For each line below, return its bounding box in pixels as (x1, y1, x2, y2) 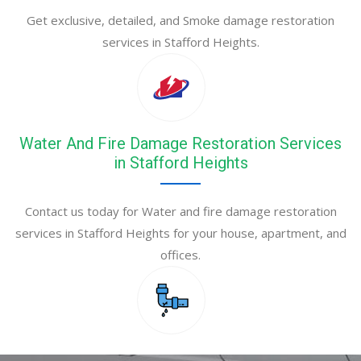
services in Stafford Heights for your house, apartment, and (15, 225, 346, 242)
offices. (160, 247, 201, 263)
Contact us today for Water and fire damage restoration (24, 203, 337, 220)
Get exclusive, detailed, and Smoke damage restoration (27, 12, 334, 29)
